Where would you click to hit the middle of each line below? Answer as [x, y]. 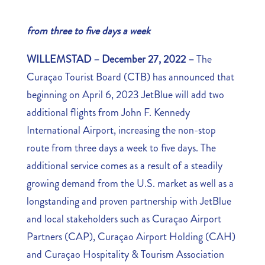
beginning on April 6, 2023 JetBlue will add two [125, 94]
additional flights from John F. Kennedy [108, 112]
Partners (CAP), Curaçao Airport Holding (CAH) [131, 236]
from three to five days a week [88, 30]
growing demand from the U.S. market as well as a [130, 183]
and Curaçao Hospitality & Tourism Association [125, 254]
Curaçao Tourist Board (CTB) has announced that [130, 77]
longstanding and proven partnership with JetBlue [129, 201]
